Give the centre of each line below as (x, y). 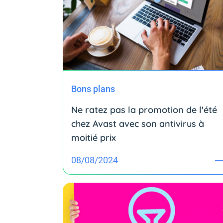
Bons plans (93, 89)
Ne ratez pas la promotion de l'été (144, 110)
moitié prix (94, 137)
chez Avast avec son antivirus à (138, 123)
